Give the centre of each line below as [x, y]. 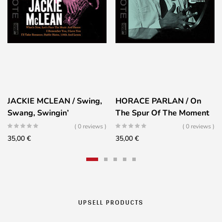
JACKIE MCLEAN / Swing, [55, 101]
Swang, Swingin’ [38, 113]
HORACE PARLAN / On [158, 101]
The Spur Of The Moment [162, 113]
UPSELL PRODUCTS [111, 202]
